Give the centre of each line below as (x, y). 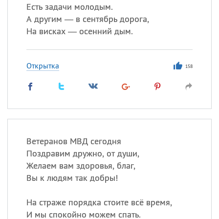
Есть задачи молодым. (69, 7)
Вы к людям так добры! (72, 178)
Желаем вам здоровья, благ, (81, 165)
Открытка (43, 66)
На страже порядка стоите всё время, (99, 202)
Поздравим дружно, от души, (83, 153)
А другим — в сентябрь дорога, (88, 19)
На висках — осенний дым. (79, 31)
